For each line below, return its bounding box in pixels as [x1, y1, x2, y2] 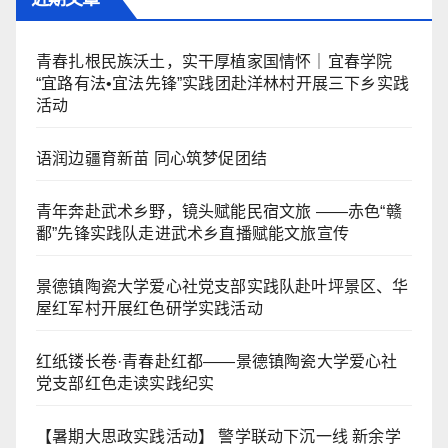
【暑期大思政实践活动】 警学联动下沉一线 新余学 [36, 427, 401, 445]
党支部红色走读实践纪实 [36, 374, 215, 392]
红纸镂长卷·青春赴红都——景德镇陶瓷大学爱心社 [36, 352, 398, 370]
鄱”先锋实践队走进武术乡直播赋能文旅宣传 [36, 224, 349, 242]
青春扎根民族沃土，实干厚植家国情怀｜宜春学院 [36, 52, 393, 70]
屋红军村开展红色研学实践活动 [36, 299, 263, 317]
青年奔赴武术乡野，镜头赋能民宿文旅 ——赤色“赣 [36, 202, 402, 220]
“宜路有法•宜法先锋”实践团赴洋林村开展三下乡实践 [36, 74, 409, 92]
